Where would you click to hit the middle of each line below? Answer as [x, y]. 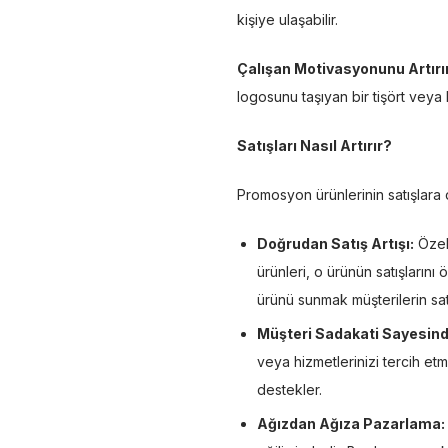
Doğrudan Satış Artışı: [335, 243]
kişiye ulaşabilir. [287, 19]
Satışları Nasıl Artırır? [314, 145]
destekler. [289, 389]
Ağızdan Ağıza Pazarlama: [351, 423]
